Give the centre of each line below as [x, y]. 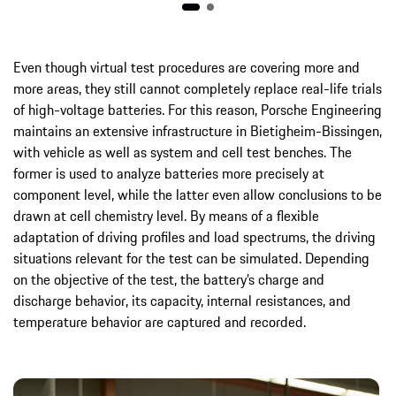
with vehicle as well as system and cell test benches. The [183, 152]
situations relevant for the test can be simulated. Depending [191, 259]
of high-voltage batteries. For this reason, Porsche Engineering [198, 110]
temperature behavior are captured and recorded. [160, 322]
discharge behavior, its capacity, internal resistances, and [182, 301]
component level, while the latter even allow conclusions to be [198, 195]
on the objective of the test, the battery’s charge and [169, 280]
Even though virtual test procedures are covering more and [187, 68]
